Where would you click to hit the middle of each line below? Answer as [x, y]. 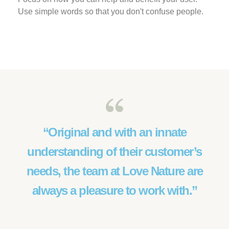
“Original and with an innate [114, 132]
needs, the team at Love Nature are [114, 171]
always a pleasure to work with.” [114, 191]
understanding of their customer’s [114, 152]
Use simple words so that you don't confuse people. [111, 12]
